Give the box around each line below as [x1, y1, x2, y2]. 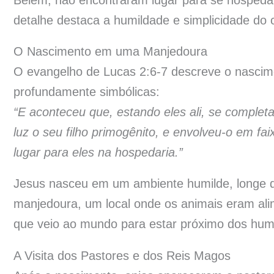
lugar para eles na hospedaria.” [13, 146, 183, 160]
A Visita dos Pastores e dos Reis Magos [13, 248, 231, 262]
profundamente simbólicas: [13, 85, 160, 99]
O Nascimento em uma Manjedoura [13, 45, 207, 59]
